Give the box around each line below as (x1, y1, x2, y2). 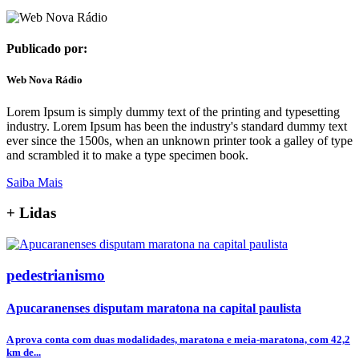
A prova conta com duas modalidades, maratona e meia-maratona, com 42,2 (6, 333, 350, 346)
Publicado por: (6, 42, 87, 56)
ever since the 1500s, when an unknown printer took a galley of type (6, 133, 353, 147)
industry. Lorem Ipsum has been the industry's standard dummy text (6, 119, 347, 133)
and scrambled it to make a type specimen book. (6, 147, 248, 162)
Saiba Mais (6, 175, 63, 189)
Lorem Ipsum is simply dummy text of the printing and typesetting (6, 104, 340, 119)
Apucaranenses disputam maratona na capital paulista (6, 301, 301, 316)
